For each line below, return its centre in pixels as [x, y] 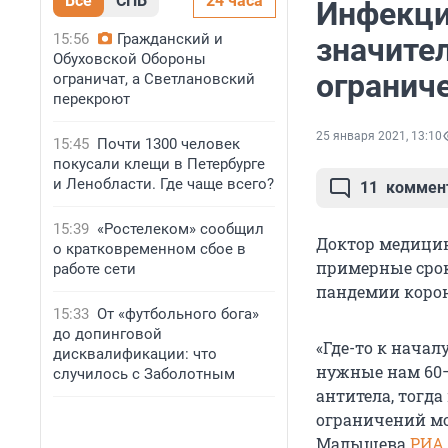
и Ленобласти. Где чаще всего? [163, 184]
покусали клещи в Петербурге [159, 164]
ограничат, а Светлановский [154, 79]
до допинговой [107, 334]
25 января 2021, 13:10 [379, 136]
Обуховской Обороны [129, 59]
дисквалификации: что [135, 354]
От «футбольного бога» [178, 314]
